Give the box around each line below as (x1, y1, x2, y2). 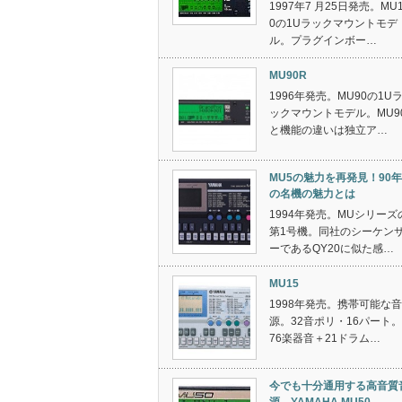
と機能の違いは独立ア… (269, 124, 388, 136)
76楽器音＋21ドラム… (269, 332, 380, 345)
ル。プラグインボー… (269, 34, 377, 47)
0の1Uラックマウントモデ (269, 17, 398, 30)
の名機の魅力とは (269, 188, 355, 200)
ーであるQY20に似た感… (269, 242, 394, 255)
